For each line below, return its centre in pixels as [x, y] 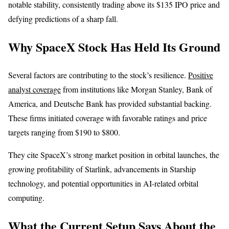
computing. [26, 197]
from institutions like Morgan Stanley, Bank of [136, 89]
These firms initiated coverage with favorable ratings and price [108, 118]
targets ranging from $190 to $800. [64, 132]
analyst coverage [35, 89]
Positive [201, 75]
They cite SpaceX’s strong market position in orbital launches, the [114, 154]
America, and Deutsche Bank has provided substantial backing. [110, 103]
